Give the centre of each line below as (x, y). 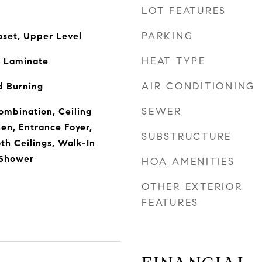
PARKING (168, 36)
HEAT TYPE (174, 61)
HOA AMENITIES (188, 162)
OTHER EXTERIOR (192, 187)
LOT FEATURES (184, 11)
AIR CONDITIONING (198, 86)
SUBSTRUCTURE (187, 137)
